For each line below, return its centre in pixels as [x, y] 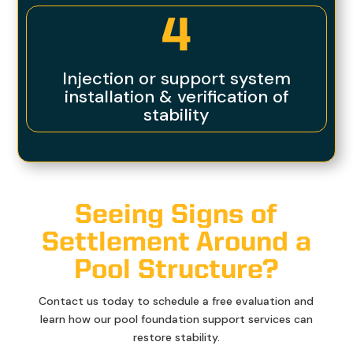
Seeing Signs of [176, 216]
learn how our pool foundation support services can [176, 320]
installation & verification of [176, 97]
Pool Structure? [176, 271]
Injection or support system [176, 79]
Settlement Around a [176, 243]
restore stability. [176, 338]
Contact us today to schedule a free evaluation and [176, 301]
